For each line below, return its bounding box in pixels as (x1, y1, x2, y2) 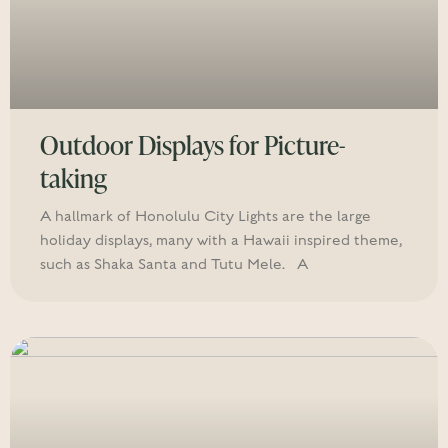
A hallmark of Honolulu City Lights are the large (40, 208, 371, 225)
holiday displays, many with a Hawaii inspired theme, (40, 232, 402, 249)
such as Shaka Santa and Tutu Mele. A (40, 256, 308, 273)
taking (40, 160, 107, 196)
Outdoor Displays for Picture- (40, 127, 345, 163)
